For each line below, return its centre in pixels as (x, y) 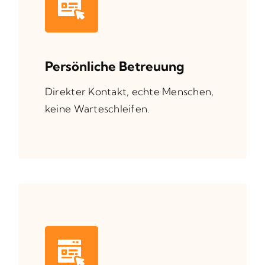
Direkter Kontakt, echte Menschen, (129, 91)
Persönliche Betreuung (114, 66)
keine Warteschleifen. (97, 108)
